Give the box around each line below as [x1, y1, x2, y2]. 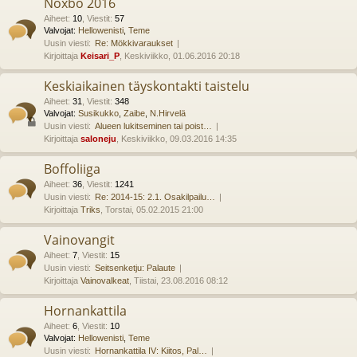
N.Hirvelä [150, 108, 186, 118]
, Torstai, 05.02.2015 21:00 [100, 205, 203, 214]
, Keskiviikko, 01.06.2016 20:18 [120, 51, 240, 61]
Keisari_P [80, 51, 120, 61]
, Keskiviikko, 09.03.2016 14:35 [116, 134, 237, 143]
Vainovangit [44, 231, 115, 249]
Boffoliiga [44, 160, 100, 178]
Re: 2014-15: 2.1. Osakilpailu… [95, 192, 215, 202]
